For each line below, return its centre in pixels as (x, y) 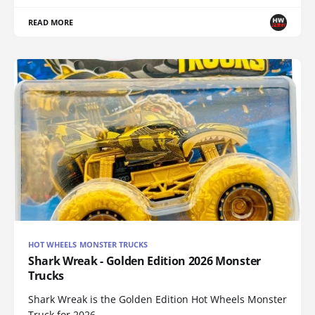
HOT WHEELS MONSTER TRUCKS (88, 244)
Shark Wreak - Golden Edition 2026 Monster (144, 261)
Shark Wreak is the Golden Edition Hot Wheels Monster (157, 299)
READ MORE (51, 22)
